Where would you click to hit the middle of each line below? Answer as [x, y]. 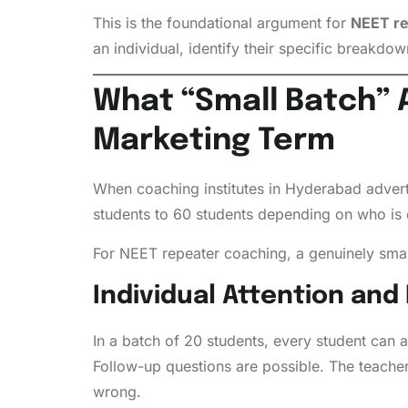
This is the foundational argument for [222, 22]
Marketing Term [214, 142]
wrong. [117, 392]
